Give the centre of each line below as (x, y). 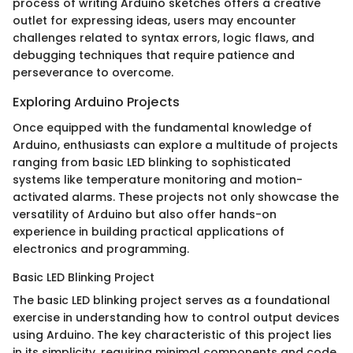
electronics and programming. (101, 249)
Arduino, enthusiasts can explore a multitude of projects (175, 145)
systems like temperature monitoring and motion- (158, 179)
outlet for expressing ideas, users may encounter (154, 21)
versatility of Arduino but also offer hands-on (145, 214)
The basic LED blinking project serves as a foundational (171, 300)
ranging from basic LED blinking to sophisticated (152, 162)
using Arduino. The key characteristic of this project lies (172, 334)
